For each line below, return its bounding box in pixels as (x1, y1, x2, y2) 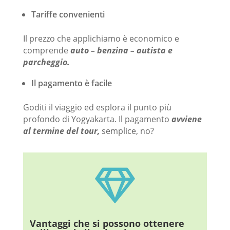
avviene (171, 113, 202, 125)
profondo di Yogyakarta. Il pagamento (23, 113, 171, 125)
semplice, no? (99, 125, 154, 137)
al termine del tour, (23, 125, 100, 137)
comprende (23, 45, 68, 56)
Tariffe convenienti (31, 9, 105, 21)
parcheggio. (23, 56, 70, 68)
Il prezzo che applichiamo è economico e (23, 33, 179, 45)
